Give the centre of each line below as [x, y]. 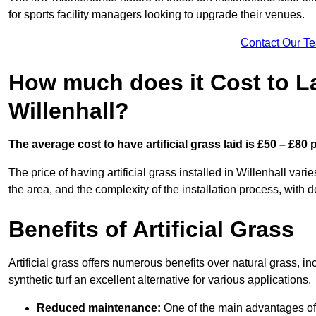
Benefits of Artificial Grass [151, 230]
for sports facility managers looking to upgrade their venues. [157, 15]
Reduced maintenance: [99, 308]
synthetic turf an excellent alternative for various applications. [160, 280]
